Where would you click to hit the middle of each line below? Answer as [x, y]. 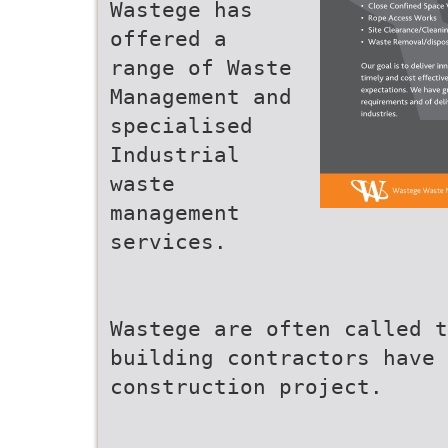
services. [168, 241]
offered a [168, 38]
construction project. [246, 386]
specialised [181, 125]
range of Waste [201, 67]
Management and [201, 96]
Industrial [175, 154]
